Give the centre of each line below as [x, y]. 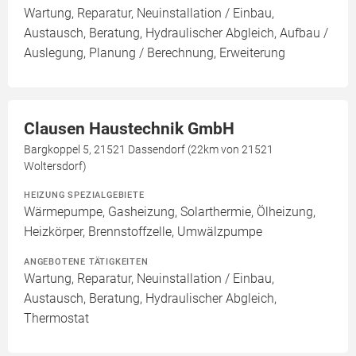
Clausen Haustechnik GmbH [129, 129]
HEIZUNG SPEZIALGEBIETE [84, 195]
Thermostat [56, 319]
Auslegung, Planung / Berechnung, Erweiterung [155, 53]
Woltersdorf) [55, 166]
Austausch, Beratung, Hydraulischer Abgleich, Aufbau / [176, 33]
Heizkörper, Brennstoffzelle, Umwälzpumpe [143, 232]
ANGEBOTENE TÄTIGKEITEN [86, 262]
